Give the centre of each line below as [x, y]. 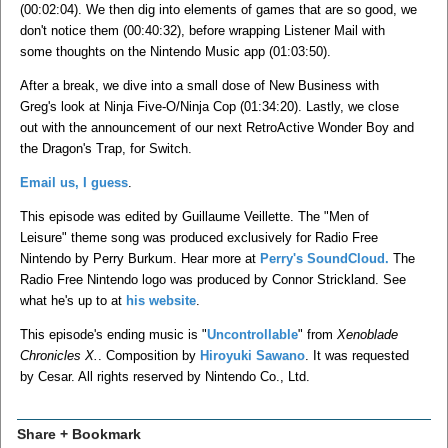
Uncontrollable [252, 334]
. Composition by [149, 355]
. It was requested [357, 355]
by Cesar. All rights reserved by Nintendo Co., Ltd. [165, 376]
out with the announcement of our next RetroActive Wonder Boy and [217, 127]
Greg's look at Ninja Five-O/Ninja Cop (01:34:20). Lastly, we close [209, 106]
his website [161, 300]
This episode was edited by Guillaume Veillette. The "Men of [194, 216]
